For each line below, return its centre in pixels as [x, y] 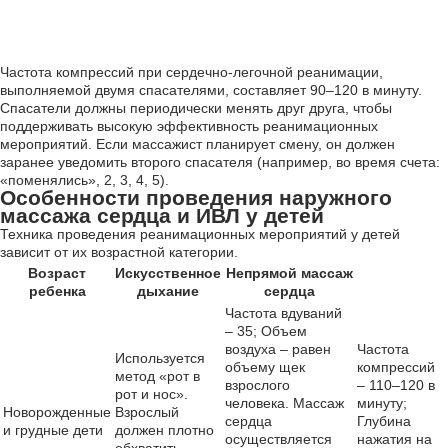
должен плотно [164, 430]
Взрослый [147, 412]
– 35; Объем [266, 331]
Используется [160, 358]
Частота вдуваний [283, 313]
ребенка [57, 291]
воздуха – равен [278, 349]
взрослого [257, 385]
